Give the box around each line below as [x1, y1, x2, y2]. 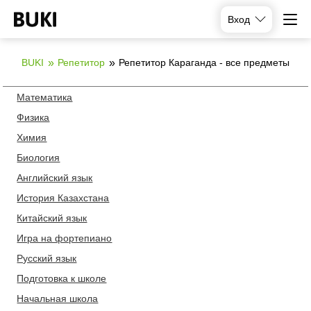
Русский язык [17, 253, 77, 264]
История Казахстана [17, 192, 110, 203]
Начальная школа [17, 293, 99, 304]
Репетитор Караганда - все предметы [119, 57, 289, 68]
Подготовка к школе [17, 273, 107, 284]
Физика [17, 112, 50, 123]
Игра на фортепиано [17, 233, 112, 244]
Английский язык [17, 172, 93, 183]
